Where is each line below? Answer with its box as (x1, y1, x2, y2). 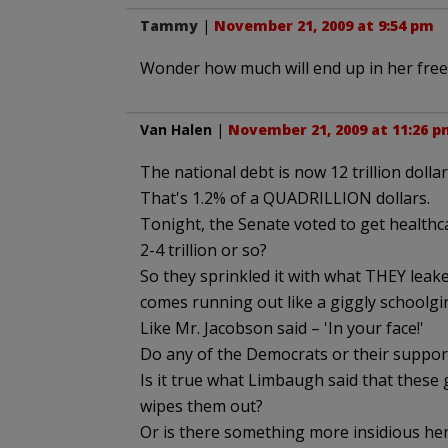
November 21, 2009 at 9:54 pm (213, 16, 434, 35)
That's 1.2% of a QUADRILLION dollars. (139, 187, 430, 209)
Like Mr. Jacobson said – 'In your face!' (139, 317, 424, 339)
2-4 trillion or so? (139, 239, 267, 261)
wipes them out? (139, 395, 263, 417)
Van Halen (139, 120, 212, 139)
